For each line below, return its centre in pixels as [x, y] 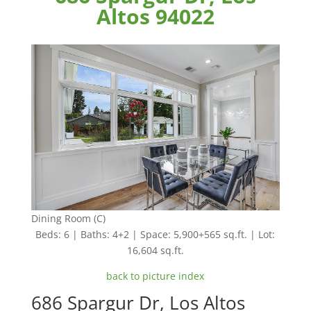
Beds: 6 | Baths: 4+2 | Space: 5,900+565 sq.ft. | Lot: [155, 235]
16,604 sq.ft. [155, 251]
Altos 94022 [155, 16]
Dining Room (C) [68, 219]
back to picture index [155, 276]
